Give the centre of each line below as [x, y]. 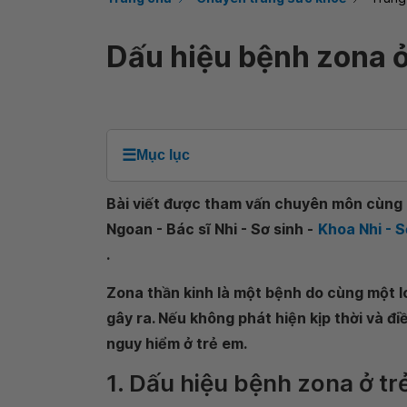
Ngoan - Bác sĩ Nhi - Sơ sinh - [210, 229]
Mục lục [163, 155]
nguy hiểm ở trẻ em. [177, 343]
